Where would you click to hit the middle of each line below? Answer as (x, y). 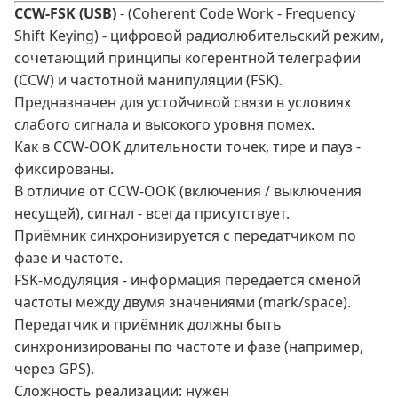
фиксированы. (64, 169)
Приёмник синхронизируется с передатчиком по (185, 236)
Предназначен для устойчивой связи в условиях (183, 103)
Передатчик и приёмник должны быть (148, 325)
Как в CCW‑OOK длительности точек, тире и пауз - (187, 147)
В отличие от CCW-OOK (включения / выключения (188, 191)
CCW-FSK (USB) (65, 14)
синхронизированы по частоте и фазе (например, (189, 347)
